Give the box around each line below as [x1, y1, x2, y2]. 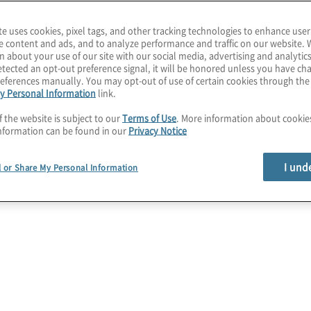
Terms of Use [122, 111, 176, 124]
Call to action [45, 154, 114, 168]
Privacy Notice [128, 124, 187, 137]
